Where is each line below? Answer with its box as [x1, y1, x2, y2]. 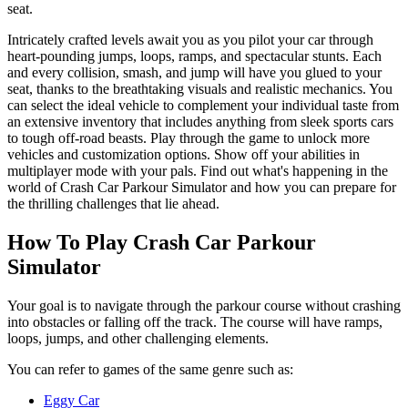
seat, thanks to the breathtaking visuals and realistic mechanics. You [7, 80, 393, 97]
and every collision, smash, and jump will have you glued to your [7, 64, 382, 80]
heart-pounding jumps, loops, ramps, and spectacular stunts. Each [7, 47, 382, 64]
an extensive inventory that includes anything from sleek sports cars [7, 113, 393, 129]
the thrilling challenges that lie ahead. [7, 195, 219, 211]
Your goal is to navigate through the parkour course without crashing [7, 297, 401, 313]
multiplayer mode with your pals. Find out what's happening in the [7, 162, 388, 178]
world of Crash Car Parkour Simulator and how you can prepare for [7, 178, 396, 195]
